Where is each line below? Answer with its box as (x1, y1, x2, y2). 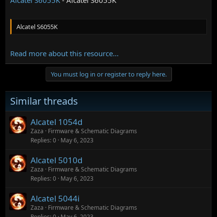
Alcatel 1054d (31, 116, 83, 127)
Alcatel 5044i (31, 192, 80, 204)
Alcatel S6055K (16, 22, 58, 31)
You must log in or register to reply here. (50, 69, 167, 78)
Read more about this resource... (10, 48, 119, 58)
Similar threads (10, 94, 78, 108)
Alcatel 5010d (31, 154, 83, 166)
